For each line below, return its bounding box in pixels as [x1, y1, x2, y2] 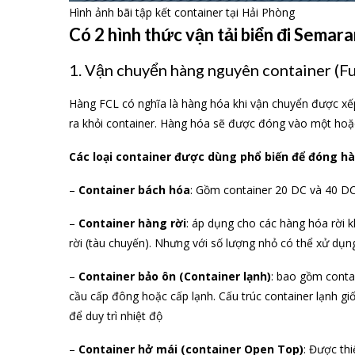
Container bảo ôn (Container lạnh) [78, 269, 271, 284]
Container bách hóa [78, 182, 190, 198]
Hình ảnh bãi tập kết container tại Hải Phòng [69, 5, 295, 21]
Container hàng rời [78, 216, 186, 231]
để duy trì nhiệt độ [69, 308, 162, 324]
